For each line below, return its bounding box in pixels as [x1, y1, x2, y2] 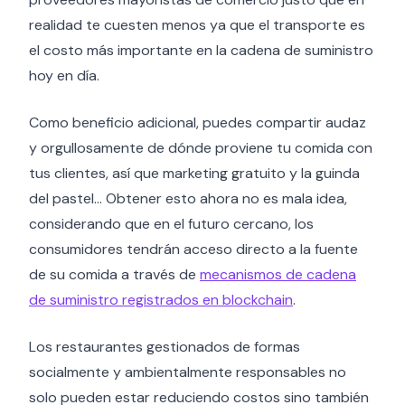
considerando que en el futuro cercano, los [29, 214, 314, 233]
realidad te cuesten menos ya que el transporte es [29, 15, 365, 34]
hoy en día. [29, 66, 99, 85]
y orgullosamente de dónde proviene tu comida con [29, 138, 372, 157]
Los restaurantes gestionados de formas [29, 337, 300, 356]
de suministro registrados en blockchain [29, 290, 293, 309]
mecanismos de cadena [200, 265, 356, 284]
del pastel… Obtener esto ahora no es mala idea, [29, 189, 347, 208]
